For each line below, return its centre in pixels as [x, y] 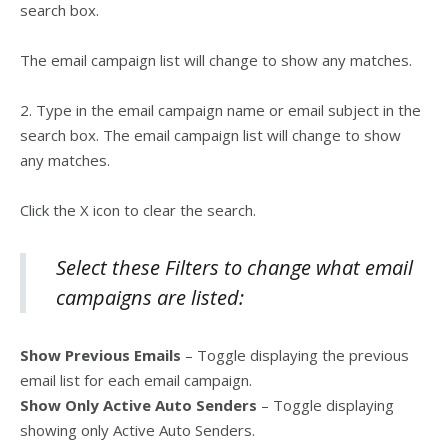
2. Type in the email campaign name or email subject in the [220, 110]
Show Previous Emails [100, 355]
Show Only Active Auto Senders [138, 405]
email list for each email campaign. [136, 380]
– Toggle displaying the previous [295, 355]
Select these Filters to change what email [234, 267]
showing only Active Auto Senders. [137, 430]
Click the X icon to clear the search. [138, 210]
